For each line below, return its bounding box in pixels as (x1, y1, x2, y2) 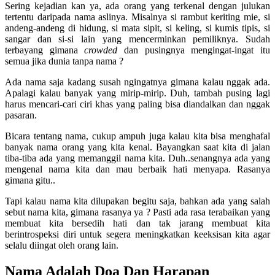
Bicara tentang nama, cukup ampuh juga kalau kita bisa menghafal (5, 130, 270, 141)
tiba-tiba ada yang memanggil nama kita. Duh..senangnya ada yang (5, 152, 270, 163)
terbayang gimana (5, 44, 85, 55)
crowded (84, 44, 118, 55)
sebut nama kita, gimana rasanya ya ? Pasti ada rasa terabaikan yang (5, 206, 270, 217)
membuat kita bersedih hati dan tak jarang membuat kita (5, 217, 270, 228)
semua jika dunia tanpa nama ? (5, 55, 123, 66)
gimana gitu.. (5, 174, 55, 185)
